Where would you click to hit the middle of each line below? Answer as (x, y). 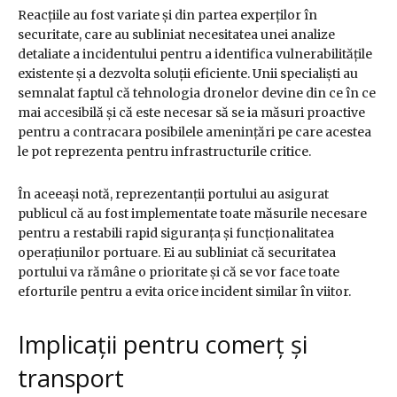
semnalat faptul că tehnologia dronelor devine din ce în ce (197, 93)
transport (71, 378)
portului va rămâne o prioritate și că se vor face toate (179, 272)
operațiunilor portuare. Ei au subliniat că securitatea (177, 253)
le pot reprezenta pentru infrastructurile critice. (164, 152)
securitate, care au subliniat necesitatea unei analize (176, 35)
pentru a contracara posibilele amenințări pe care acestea (195, 132)
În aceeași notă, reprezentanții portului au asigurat (173, 195)
